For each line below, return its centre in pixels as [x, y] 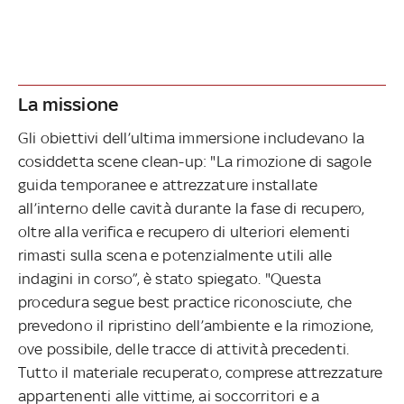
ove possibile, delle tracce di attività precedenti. [184, 349]
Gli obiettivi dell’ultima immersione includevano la [192, 138]
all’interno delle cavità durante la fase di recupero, [192, 208]
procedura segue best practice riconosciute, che [185, 302]
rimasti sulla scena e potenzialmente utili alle [175, 255]
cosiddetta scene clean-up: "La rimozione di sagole [195, 161]
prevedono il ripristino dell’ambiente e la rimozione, [196, 325]
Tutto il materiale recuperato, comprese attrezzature [201, 372]
